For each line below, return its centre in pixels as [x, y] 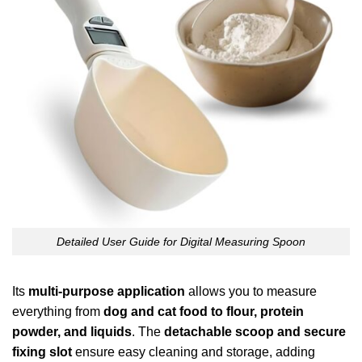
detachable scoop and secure [255, 332]
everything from [58, 312]
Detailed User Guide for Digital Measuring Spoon [181, 241]
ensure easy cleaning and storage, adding [194, 352]
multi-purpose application [107, 292]
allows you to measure [251, 292]
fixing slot [42, 352]
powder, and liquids [72, 332]
